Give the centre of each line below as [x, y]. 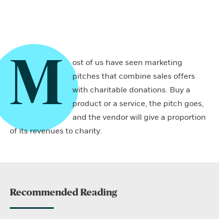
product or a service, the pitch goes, [138, 104]
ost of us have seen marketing [127, 63]
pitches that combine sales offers [134, 76]
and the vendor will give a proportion [139, 117]
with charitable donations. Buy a [131, 90]
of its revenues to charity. [56, 131]
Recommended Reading [63, 193]
